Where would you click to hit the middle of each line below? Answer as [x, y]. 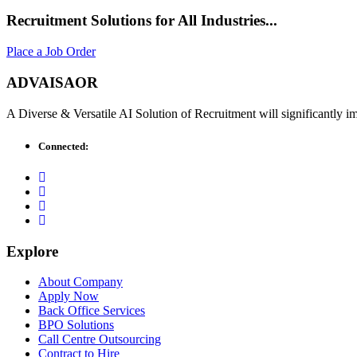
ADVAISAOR [52, 82]
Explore [32, 251]
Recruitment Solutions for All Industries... [142, 21]
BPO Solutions [76, 325]
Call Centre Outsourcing [100, 339]
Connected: [63, 146]
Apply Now [69, 296]
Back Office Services [92, 311]
